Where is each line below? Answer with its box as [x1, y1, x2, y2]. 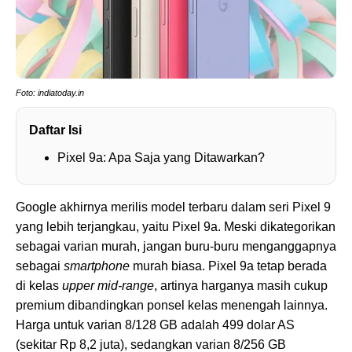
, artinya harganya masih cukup [154, 279, 328, 293]
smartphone [64, 259, 130, 273]
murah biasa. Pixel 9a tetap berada [130, 259, 327, 273]
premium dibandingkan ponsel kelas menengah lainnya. [16, 299, 328, 313]
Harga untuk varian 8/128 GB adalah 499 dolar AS [16, 318, 295, 332]
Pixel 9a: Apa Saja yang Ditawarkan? [57, 151, 265, 165]
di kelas [16, 279, 62, 293]
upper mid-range [62, 279, 154, 293]
